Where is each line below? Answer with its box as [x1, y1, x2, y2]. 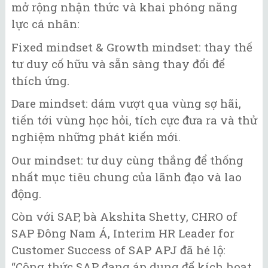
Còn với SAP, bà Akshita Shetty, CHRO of [11, 209, 237, 224]
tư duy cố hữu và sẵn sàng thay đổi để [11, 56, 225, 71]
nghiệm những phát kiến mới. [11, 129, 181, 145]
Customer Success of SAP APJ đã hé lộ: [11, 242, 226, 258]
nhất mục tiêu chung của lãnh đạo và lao [11, 169, 242, 184]
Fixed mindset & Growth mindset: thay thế [11, 39, 252, 54]
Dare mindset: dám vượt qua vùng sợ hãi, [11, 96, 241, 111]
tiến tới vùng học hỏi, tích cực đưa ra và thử [11, 112, 257, 128]
